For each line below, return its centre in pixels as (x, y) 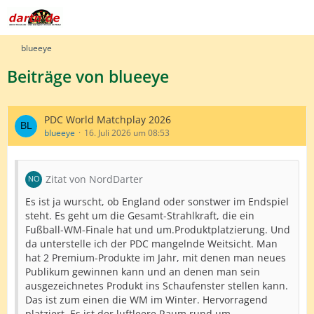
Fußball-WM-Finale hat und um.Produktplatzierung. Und (158, 230)
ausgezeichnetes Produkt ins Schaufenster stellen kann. (157, 286)
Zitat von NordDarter (94, 179)
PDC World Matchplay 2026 (108, 120)
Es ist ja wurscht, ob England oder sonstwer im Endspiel (157, 202)
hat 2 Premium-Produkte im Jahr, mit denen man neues (156, 258)
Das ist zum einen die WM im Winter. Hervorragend (146, 300)
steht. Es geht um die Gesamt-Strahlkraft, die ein (140, 216)
